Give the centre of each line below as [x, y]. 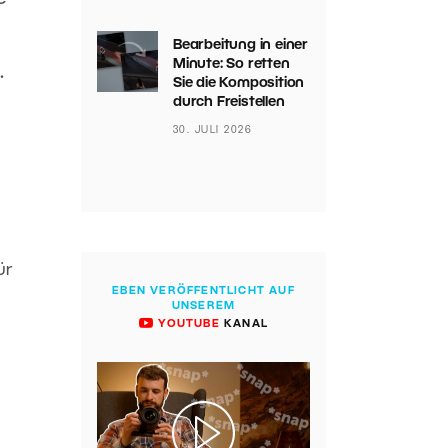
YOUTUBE [187, 324]
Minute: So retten [231, 64]
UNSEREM [203, 306]
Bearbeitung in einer [240, 45]
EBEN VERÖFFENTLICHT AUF [203, 291]
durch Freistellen [228, 102]
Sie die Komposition [238, 83]
